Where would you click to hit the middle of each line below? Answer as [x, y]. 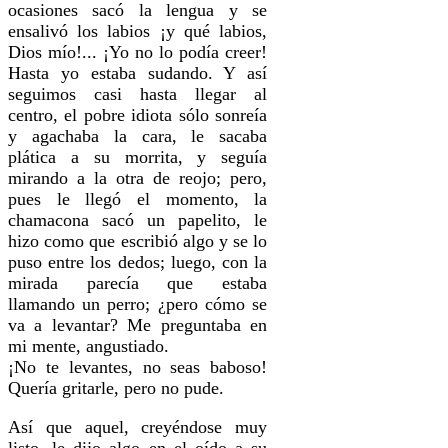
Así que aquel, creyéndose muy [138, 426]
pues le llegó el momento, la [138, 198]
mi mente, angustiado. [91, 345]
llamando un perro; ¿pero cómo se [138, 303]
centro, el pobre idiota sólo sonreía [138, 114]
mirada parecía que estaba [138, 282]
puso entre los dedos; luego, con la [138, 261]
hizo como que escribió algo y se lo [138, 240]
